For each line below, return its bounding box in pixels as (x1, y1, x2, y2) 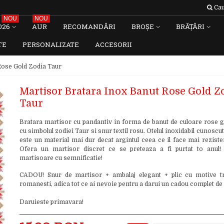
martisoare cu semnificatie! (19, 154, 102, 161)
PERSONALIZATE (22, 40, 79, 49)
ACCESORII (95, 40, 132, 49)
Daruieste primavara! (19, 198, 83, 205)
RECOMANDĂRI (63, 22, 115, 31)
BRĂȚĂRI (176, 22, 204, 31)
